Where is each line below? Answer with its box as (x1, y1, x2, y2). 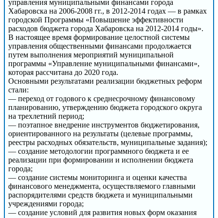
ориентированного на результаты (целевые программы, (8, 129, 193, 138)
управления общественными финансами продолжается (8, 41, 191, 50)
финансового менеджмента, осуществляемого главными (8, 182, 196, 190)
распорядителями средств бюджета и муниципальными (8, 190, 193, 199)
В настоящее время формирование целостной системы (8, 33, 190, 41)
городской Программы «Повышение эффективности (8, 15, 183, 24)
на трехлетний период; (8, 111, 84, 120)
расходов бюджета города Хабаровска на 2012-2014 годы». (8, 24, 203, 33)
